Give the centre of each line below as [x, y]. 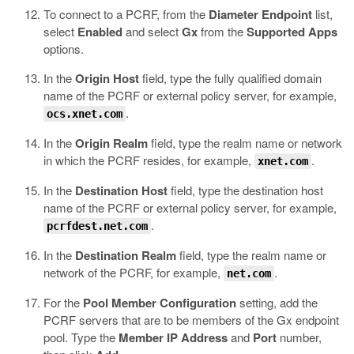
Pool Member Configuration [160, 303]
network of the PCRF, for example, [134, 272]
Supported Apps [292, 32]
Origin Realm [111, 143]
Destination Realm [126, 255]
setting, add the [277, 302]
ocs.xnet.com [85, 114]
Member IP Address [173, 337]
